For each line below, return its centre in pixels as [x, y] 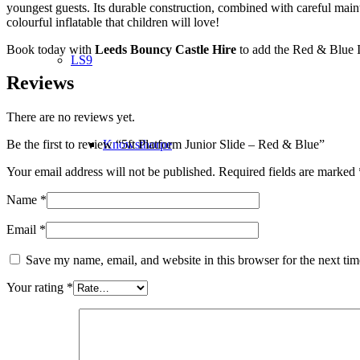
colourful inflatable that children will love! [113, 22]
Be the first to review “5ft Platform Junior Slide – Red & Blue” [166, 145]
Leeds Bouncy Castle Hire [166, 49]
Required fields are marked [288, 172]
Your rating [37, 288]
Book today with [51, 49]
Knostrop [127, 313]
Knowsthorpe [137, 144]
